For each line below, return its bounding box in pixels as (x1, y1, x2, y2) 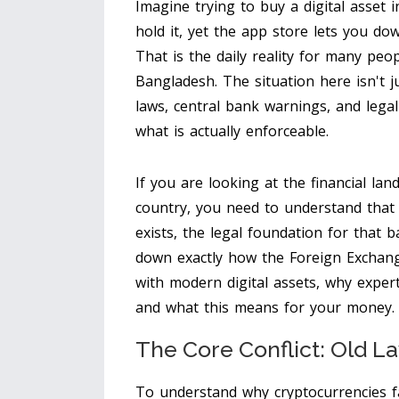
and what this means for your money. (135, 297, 395, 318)
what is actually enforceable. (135, 121, 329, 142)
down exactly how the (135, 248, 289, 268)
